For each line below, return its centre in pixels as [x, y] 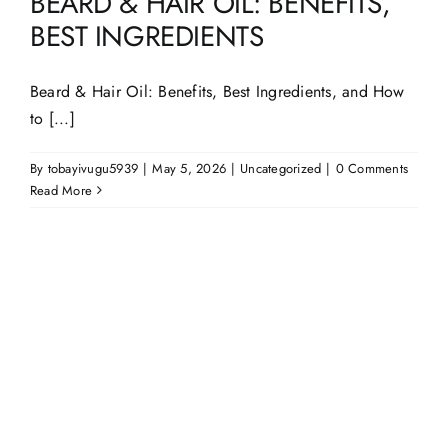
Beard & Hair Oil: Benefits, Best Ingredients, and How [217, 91]
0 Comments [372, 168]
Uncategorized [281, 168]
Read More [61, 190]
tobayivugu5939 [93, 168]
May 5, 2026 [189, 168]
